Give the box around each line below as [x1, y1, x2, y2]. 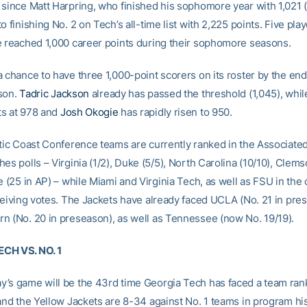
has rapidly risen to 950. [118, 106, 232, 119]
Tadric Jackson [19, 87, 90, 100]
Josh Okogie [60, 106, 119, 119]
